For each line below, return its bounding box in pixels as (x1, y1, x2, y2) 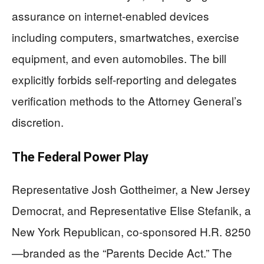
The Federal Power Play (12, 150, 148, 165)
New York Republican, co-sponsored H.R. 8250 (12, 223, 251, 240)
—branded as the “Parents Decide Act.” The (12, 245, 232, 261)
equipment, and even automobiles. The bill (12, 50, 226, 67)
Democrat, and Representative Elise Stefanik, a (12, 202, 251, 219)
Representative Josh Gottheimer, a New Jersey (12, 181, 250, 197)
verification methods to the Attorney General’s (12, 93, 242, 109)
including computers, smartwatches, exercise (12, 29, 239, 45)
